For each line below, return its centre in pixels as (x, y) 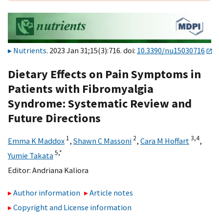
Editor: (20, 170)
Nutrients (30, 51)
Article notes (111, 193)
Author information (47, 193)
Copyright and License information (72, 208)
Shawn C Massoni (102, 141)
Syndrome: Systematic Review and (100, 103)
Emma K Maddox (36, 141)
